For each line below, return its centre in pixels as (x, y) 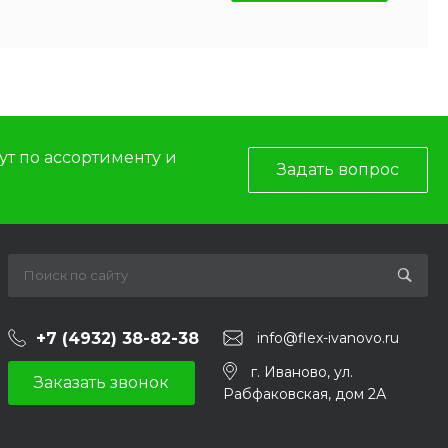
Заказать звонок (101, 382)
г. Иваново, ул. (302, 372)
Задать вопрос (338, 169)
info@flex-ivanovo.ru (328, 338)
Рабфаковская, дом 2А (304, 393)
